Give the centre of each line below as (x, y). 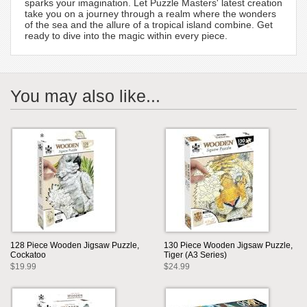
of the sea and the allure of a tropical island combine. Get (149, 24)
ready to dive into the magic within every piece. (126, 35)
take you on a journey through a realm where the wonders (150, 13)
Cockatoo (28, 255)
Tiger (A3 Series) (195, 255)
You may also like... (85, 96)
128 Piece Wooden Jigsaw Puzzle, (75, 245)
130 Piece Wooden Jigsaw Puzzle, (228, 245)
